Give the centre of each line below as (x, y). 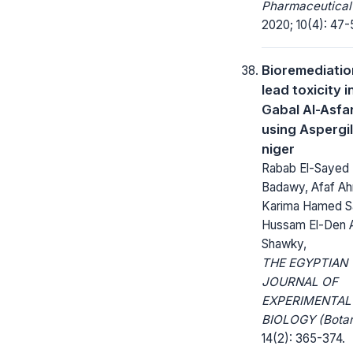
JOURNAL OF (300, 281)
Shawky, (284, 243)
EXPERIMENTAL (307, 300)
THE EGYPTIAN (305, 262)
